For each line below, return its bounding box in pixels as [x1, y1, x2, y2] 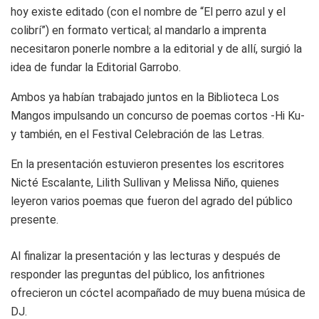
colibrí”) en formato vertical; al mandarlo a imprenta [11, 23, 266, 37]
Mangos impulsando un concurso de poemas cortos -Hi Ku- [11, 108, 305, 122]
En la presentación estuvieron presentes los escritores [11, 157, 284, 171]
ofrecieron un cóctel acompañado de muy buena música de [11, 286, 305, 300]
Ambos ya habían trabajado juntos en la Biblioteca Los [11, 90, 279, 104]
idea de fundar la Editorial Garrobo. [11, 60, 181, 74]
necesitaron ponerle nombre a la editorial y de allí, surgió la [11, 41, 302, 56]
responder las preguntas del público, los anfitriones [11, 267, 265, 281]
